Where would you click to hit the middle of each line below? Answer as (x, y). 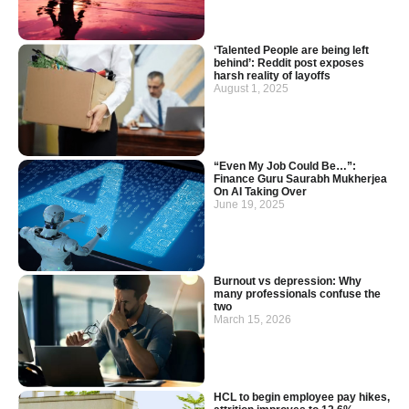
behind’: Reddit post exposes (289, 63)
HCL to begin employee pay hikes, (302, 397)
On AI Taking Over (260, 191)
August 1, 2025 (251, 89)
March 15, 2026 (252, 320)
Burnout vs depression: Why (288, 282)
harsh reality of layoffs (272, 76)
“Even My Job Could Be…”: (285, 166)
